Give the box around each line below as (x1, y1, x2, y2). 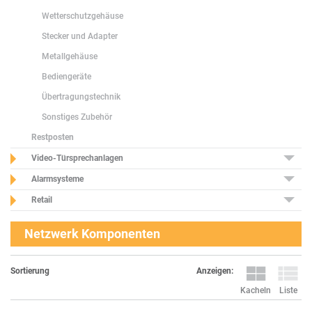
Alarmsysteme (31, 174, 84, 184)
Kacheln (240, 286, 271, 295)
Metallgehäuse (42, 52, 97, 61)
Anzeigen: (196, 266, 233, 276)
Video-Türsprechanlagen (31, 153, 123, 163)
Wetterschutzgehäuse (42, 11, 123, 21)
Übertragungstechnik (42, 92, 120, 102)
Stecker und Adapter (42, 31, 118, 41)
